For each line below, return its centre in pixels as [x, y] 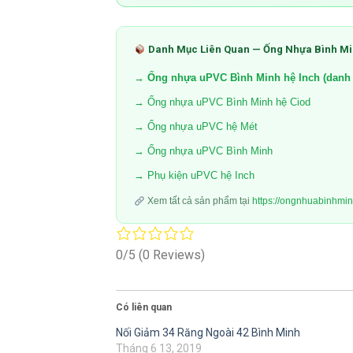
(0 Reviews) [172, 255]
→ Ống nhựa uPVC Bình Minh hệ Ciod [222, 102]
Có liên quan [144, 307]
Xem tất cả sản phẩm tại [198, 201]
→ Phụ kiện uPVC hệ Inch [194, 176]
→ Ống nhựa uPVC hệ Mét [196, 127]
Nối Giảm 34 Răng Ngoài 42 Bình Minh [208, 332]
